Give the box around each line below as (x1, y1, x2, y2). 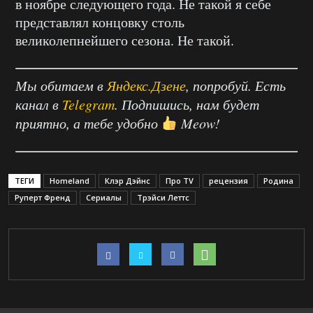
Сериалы (86, 192, 122, 203)
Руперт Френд (15, 192, 71, 203)
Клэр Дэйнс (105, 175, 150, 187)
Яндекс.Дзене (107, 76, 186, 95)
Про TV (166, 175, 194, 187)
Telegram (62, 95, 115, 114)
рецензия (209, 175, 248, 187)
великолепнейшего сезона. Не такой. (15, 31, 234, 50)
